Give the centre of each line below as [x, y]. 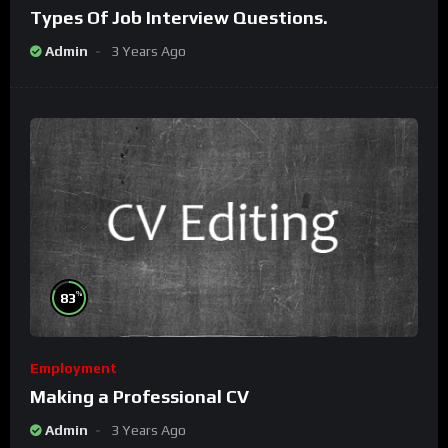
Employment [73, 368]
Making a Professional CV [139, 397]
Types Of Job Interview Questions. [179, 18]
